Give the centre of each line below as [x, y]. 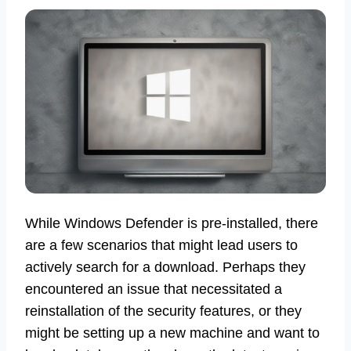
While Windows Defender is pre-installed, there [172, 223]
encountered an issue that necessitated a [154, 289]
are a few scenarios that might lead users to [161, 245]
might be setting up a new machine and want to [172, 333]
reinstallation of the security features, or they [163, 311]
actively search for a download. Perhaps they [165, 267]
